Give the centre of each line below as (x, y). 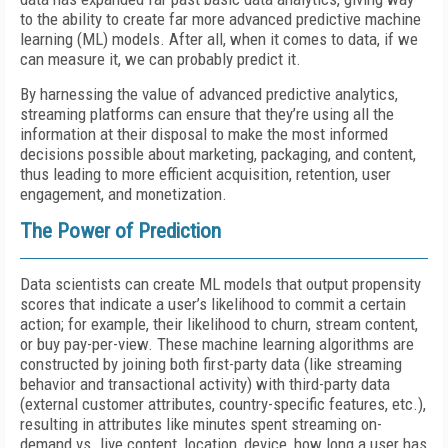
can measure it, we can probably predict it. (160, 59)
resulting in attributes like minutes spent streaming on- (201, 424)
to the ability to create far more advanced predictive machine (220, 19)
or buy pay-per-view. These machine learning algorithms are (217, 344)
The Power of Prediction (120, 231)
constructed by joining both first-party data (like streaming (211, 364)
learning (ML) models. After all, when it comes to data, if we (219, 39)
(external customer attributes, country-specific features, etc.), (223, 404)
